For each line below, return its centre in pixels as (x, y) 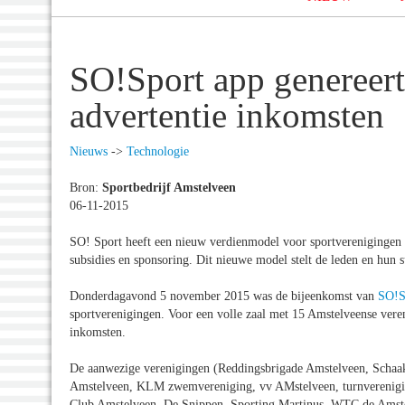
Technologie (158, 151)
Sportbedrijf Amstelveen (169, 187)
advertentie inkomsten (227, 115)
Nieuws (89, 151)
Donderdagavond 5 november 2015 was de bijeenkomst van (224, 296)
